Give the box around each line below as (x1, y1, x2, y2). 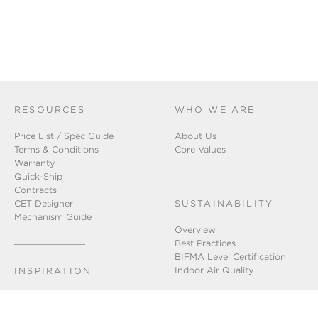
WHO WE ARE (174, 104, 256, 115)
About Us (174, 131, 216, 141)
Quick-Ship (14, 171, 62, 182)
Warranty (14, 158, 55, 168)
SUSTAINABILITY (174, 198, 274, 209)
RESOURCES (14, 104, 85, 115)
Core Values (174, 144, 226, 155)
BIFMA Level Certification (174, 251, 286, 262)
